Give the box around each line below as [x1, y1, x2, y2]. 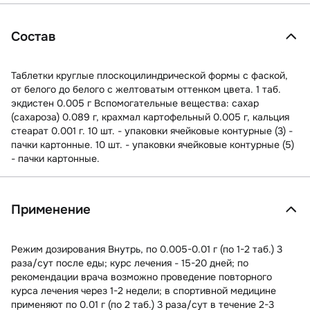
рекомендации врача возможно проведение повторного [11, 270, 272, 283]
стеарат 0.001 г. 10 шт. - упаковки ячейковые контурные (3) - [11, 125, 293, 138]
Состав [11, 28, 55, 45]
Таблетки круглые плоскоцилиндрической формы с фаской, [11, 69, 288, 82]
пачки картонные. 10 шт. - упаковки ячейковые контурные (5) [11, 138, 294, 152]
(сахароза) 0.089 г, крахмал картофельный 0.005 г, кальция [11, 111, 289, 124]
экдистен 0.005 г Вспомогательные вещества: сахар [11, 97, 259, 110]
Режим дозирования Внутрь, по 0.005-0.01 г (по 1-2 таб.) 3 [11, 242, 282, 255]
